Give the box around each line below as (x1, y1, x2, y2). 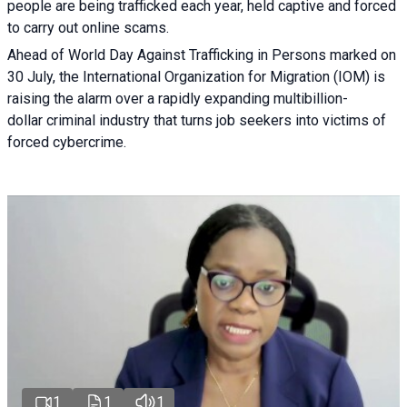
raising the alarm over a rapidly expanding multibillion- (7, 90, 348, 108)
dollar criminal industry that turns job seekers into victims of (7, 112, 386, 130)
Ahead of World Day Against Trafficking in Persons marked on (7, 46, 396, 65)
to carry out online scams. (7, 19, 169, 37)
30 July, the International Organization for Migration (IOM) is (7, 68, 385, 86)
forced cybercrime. (7, 134, 126, 152)
